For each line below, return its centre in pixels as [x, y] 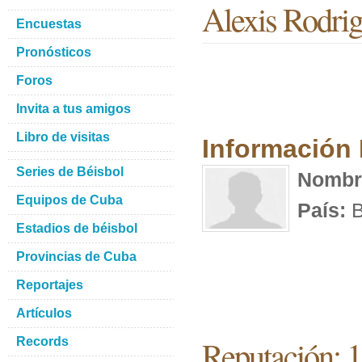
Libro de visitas [63, 137]
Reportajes [50, 285]
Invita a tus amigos [74, 109]
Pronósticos [54, 52]
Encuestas [49, 24]
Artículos [44, 313]
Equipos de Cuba [69, 200]
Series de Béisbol [70, 172]
